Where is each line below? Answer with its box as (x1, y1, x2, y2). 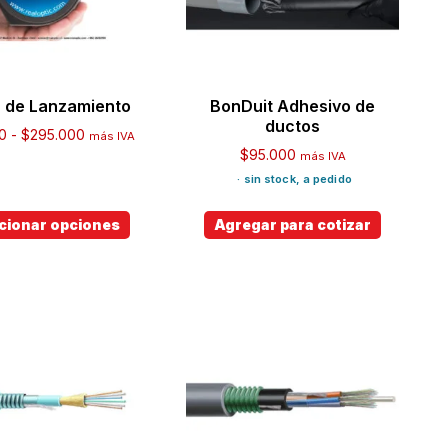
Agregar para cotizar (214, 216, 372, 234)
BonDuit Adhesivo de (210, 96, 376, 117)
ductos (265, 116, 321, 137)
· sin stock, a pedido (237, 172, 352, 187)
